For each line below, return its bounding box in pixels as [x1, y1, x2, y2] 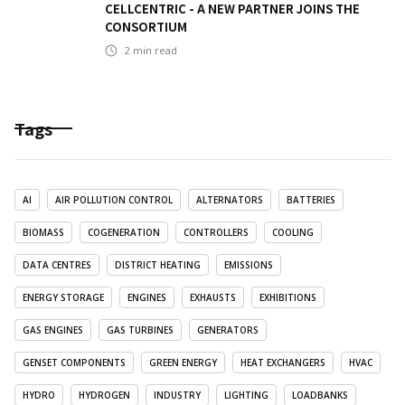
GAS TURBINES [107, 324, 174, 337]
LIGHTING [224, 389, 268, 402]
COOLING [272, 226, 314, 240]
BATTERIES [287, 193, 335, 207]
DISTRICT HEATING [115, 259, 201, 272]
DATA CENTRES [23, 259, 91, 272]
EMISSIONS [224, 259, 273, 272]
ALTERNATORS [196, 193, 263, 207]
